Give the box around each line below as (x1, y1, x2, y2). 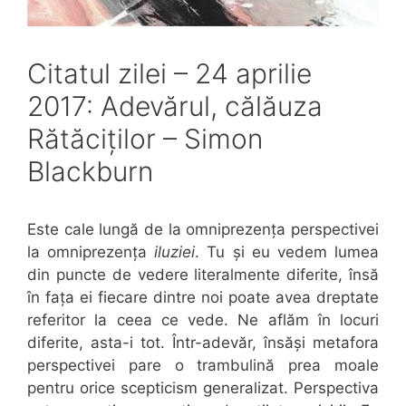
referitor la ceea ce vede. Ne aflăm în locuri (27, 311, 379, 330)
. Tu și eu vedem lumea (195, 243, 380, 262)
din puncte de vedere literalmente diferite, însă (27, 266, 379, 285)
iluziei (154, 243, 196, 262)
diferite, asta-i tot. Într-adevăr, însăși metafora (27, 333, 379, 353)
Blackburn (27, 155, 153, 188)
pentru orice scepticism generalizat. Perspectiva (27, 379, 379, 398)
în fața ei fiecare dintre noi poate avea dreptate (27, 288, 379, 307)
